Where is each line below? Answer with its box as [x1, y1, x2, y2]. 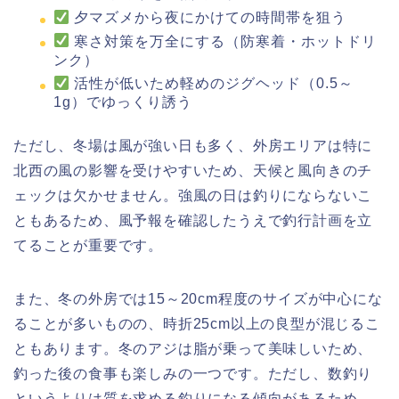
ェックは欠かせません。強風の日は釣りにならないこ [13, 188, 373, 204]
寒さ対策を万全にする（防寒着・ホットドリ [69, 33, 378, 49]
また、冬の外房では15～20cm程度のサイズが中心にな [13, 291, 383, 307]
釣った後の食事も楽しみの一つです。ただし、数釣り [13, 366, 373, 382]
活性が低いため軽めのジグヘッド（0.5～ [69, 76, 354, 92]
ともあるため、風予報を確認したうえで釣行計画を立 [13, 213, 373, 229]
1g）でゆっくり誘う [53, 94, 192, 110]
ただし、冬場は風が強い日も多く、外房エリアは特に [13, 138, 373, 154]
